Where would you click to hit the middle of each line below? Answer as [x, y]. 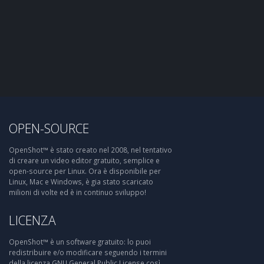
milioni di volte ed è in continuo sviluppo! [77, 192]
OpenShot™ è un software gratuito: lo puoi [80, 242]
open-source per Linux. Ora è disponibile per [85, 171]
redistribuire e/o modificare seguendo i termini [88, 252]
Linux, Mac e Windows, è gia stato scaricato [81, 181]
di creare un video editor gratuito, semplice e [84, 160]
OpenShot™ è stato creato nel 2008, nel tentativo [90, 150]
